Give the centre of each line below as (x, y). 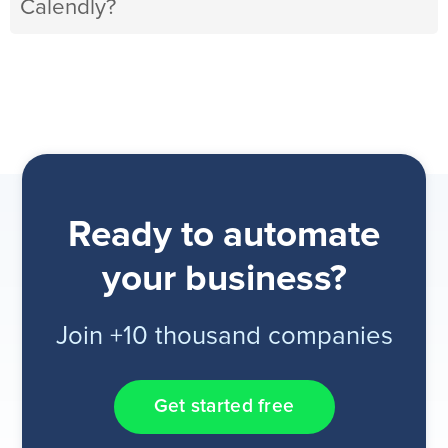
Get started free (224, 407)
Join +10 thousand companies (224, 337)
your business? (224, 280)
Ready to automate (224, 236)
